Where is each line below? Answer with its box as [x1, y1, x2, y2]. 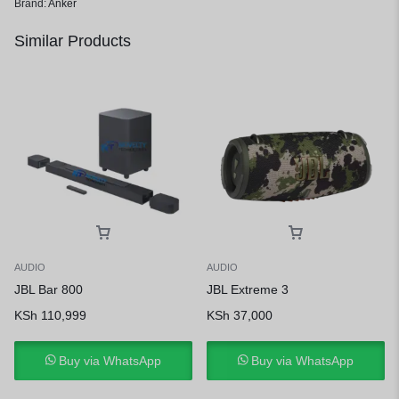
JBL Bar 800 [14, 282, 83, 297]
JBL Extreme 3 [207, 282, 289, 297]
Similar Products [14, 32, 131, 50]
